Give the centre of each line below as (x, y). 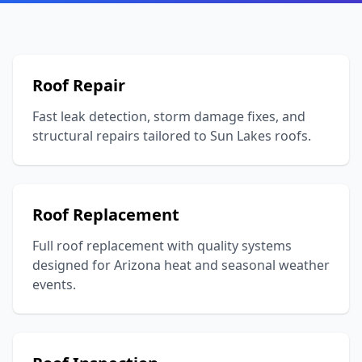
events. (54, 284)
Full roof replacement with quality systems (162, 246)
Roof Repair (79, 85)
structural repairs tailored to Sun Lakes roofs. (172, 136)
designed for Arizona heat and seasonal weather (181, 265)
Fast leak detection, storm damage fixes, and (169, 116)
